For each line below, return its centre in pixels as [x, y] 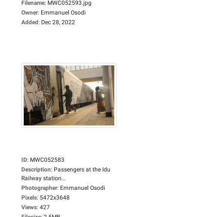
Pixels [29, 197]
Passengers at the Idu [82, 169]
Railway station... [44, 178]
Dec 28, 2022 [58, 22]
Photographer [39, 188]
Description [36, 169]
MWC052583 [47, 160]
